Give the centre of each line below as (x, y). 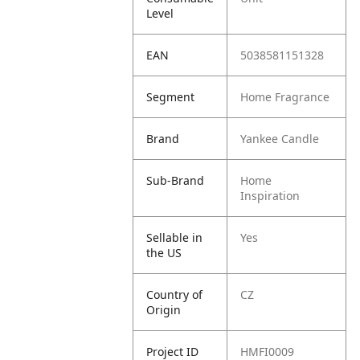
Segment (171, 97)
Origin (164, 310)
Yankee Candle (280, 139)
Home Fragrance (285, 97)
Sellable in (175, 237)
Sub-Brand (176, 180)
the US (164, 253)
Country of (175, 295)
